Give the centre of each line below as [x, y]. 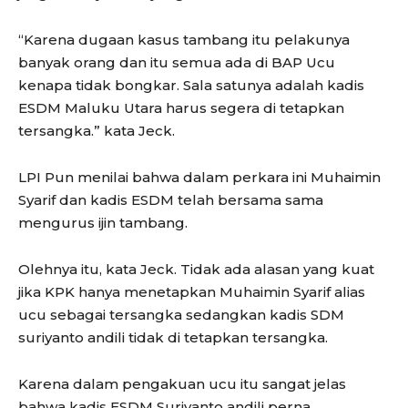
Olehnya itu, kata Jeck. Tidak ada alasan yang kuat [196, 270]
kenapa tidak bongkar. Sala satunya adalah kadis [191, 86]
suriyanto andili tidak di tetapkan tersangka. [173, 338]
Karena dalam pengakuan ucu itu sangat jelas [182, 384]
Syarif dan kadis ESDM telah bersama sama [171, 200]
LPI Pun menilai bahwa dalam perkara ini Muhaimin [199, 178]
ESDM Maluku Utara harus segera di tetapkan [181, 108]
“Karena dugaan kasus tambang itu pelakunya [184, 40]
